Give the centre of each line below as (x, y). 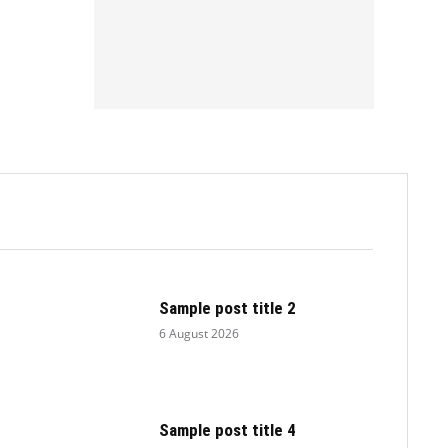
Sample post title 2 (228, 307)
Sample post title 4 (228, 429)
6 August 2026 (199, 333)
